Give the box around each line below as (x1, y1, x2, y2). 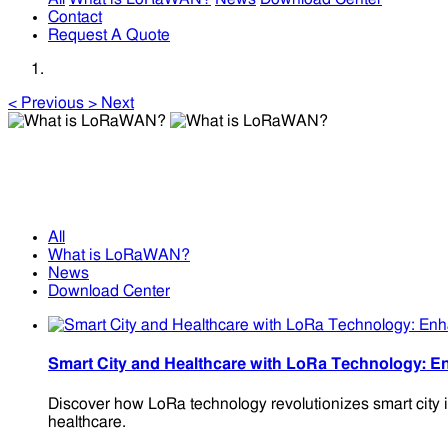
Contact (48, 9, 102, 25)
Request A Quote (48, 27, 170, 43)
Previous (21, 95, 84, 111)
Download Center (48, 283, 170, 300)
